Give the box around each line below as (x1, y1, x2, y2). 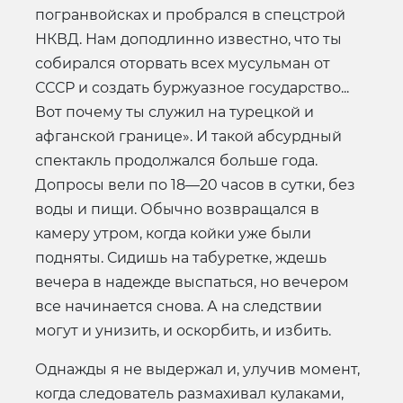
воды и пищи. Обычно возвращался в (35, 200, 319, 218)
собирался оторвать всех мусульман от (35, 54, 330, 72)
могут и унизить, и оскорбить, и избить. (35, 321, 331, 339)
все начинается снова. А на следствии (35, 297, 322, 315)
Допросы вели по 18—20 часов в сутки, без (35, 175, 355, 193)
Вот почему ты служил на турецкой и (35, 103, 314, 121)
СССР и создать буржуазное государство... (35, 78, 349, 96)
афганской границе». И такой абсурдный (35, 127, 342, 145)
